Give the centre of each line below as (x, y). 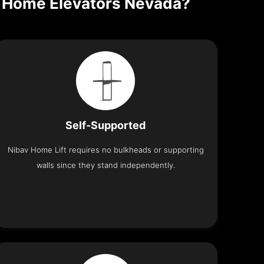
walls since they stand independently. (105, 165)
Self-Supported (106, 125)
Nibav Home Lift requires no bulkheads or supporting (105, 149)
